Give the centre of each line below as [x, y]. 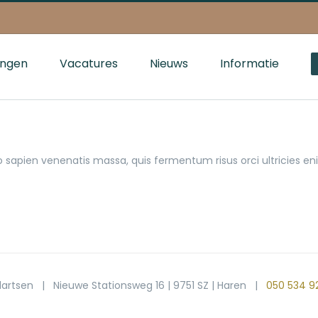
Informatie [250, 64]
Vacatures [89, 64]
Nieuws [169, 64]
